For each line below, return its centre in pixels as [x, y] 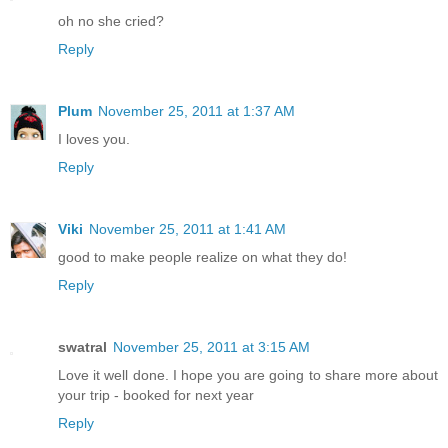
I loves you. [94, 138]
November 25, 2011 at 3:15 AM [211, 346]
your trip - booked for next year [156, 394]
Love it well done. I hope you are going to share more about [248, 374]
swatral [82, 346]
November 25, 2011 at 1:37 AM [196, 110]
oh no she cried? [111, 20]
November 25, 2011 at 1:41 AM [187, 228]
